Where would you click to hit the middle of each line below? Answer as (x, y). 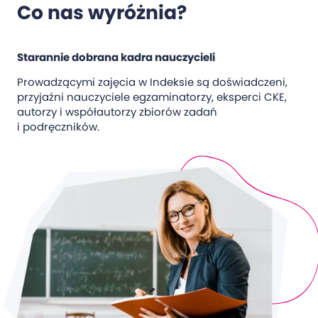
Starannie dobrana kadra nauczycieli (116, 57)
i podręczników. (58, 126)
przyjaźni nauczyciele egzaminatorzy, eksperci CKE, (152, 97)
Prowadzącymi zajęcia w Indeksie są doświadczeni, (152, 82)
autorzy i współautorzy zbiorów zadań (117, 111)
